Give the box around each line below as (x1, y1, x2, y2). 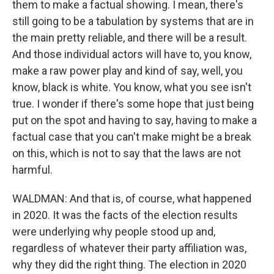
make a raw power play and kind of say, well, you (12, 64, 243, 77)
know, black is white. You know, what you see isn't (12, 81, 251, 94)
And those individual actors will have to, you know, (12, 48, 251, 61)
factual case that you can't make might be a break (12, 130, 251, 143)
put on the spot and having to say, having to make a (12, 114, 257, 127)
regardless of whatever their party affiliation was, (12, 242, 246, 254)
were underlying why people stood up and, (12, 225, 215, 238)
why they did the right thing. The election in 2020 (12, 258, 246, 271)
